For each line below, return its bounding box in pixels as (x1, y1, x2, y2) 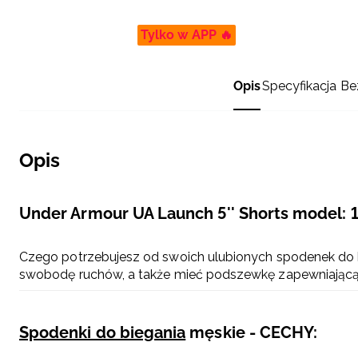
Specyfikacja (261, 78, 336, 94)
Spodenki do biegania (19, 323, 186, 343)
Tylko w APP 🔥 (141, 27, 233, 43)
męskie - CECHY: (185, 323, 318, 343)
